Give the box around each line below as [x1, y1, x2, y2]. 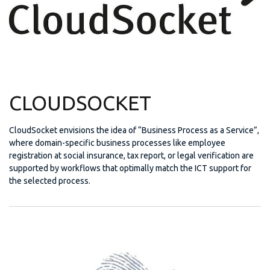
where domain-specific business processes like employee [9, 137, 225, 148]
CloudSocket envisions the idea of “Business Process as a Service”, [9, 125, 259, 135]
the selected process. [9, 175, 90, 186]
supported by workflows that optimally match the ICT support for [9, 163, 251, 173]
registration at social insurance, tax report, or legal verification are [9, 150, 254, 160]
